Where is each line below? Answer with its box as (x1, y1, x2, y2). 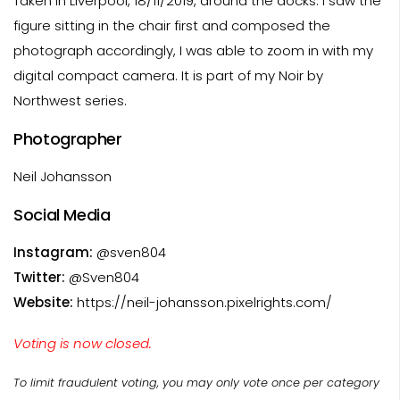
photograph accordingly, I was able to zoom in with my (13, 40, 373, 60)
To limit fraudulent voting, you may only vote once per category (13, 374, 379, 390)
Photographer (13, 127, 122, 150)
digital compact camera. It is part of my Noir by (13, 65, 323, 85)
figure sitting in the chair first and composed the (13, 15, 330, 35)
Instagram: (13, 242, 93, 262)
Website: (13, 292, 73, 312)
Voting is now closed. (13, 333, 152, 353)
